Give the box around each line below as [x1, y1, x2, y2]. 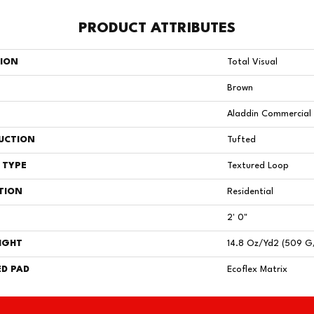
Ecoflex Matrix [227, 265, 287, 274]
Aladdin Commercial [227, 109, 311, 118]
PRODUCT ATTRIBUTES [78, 22, 235, 36]
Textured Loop [227, 161, 289, 170]
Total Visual [227, 57, 278, 67]
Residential [227, 187, 273, 196]
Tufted [227, 135, 256, 144]
